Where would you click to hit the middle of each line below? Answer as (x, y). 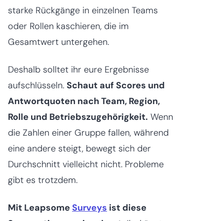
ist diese (127, 207)
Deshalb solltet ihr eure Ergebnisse (78, 69)
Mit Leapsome (40, 207)
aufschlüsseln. (37, 85)
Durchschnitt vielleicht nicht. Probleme (86, 164)
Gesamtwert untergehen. (58, 42)
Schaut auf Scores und (116, 85)
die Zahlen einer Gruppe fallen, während (88, 132)
